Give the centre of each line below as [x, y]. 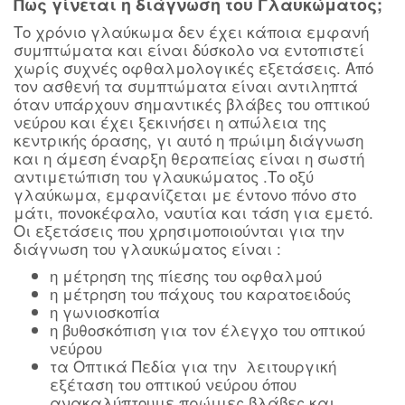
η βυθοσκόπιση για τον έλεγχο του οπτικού [207, 330]
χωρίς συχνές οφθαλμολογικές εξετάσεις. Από [193, 67]
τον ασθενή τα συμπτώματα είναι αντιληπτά [186, 85]
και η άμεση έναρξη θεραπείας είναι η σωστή [189, 158]
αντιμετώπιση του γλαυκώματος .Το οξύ [164, 176]
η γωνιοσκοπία [105, 311]
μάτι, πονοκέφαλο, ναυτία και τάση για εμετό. [193, 212]
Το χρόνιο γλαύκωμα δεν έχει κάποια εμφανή [191, 31]
